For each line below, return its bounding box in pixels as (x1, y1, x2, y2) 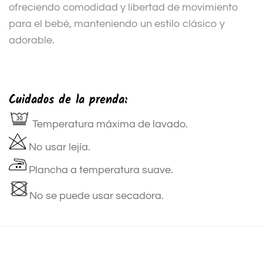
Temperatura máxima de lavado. (30, 119, 188, 130)
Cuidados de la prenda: (9, 91, 127, 110)
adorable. (9, 35, 55, 46)
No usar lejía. (26, 141, 90, 153)
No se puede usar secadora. (29, 190, 164, 202)
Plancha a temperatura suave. (26, 164, 173, 176)
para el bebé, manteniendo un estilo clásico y (9, 18, 225, 30)
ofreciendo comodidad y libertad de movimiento (9, 2, 238, 14)
